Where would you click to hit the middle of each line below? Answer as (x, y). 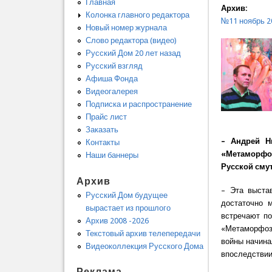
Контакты (102, 143)
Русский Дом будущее (126, 195)
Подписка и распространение (138, 104)
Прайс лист (106, 117)
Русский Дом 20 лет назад (133, 53)
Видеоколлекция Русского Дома (144, 246)
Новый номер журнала (126, 28)
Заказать (102, 130)
